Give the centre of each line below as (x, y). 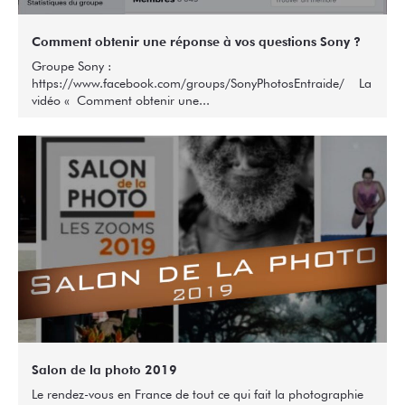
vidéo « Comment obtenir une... (121, 99)
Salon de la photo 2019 (104, 369)
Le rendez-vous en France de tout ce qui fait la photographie (198, 394)
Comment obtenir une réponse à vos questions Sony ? (196, 41)
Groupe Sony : (71, 65)
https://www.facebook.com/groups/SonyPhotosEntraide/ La (202, 82)
